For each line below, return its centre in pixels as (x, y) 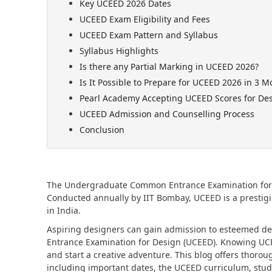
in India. (66, 211)
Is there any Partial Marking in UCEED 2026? (169, 67)
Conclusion (102, 130)
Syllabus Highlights (119, 51)
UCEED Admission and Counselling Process (167, 114)
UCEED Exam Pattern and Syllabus (148, 35)
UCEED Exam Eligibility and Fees (144, 19)
